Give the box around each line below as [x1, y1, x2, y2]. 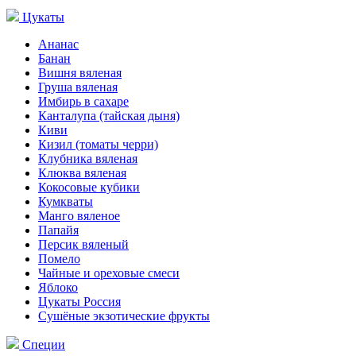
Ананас [38, 37, 79, 51]
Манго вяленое [38, 209, 120, 222]
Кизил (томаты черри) [38, 137, 158, 151]
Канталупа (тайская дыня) [38, 109, 180, 122]
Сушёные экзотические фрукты [38, 309, 210, 323]
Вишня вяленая [38, 66, 122, 79]
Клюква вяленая [38, 166, 126, 180]
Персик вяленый [38, 238, 129, 251]
